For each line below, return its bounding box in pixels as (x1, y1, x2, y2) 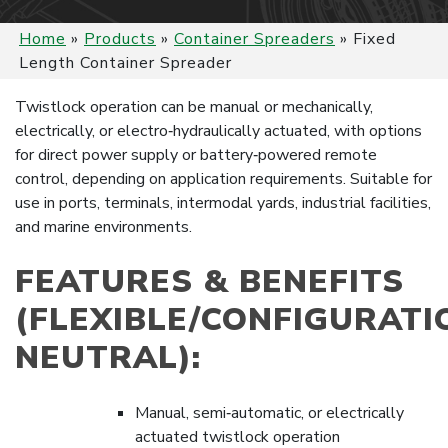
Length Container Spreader (19, 52, 232, 74)
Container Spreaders (174, 28, 335, 50)
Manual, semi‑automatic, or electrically (135, 402, 404, 424)
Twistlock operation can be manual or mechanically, (15, 96, 373, 118)
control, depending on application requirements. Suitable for (15, 168, 432, 190)
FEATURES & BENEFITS (15, 260, 404, 303)
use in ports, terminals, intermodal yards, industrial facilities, (15, 192, 431, 214)
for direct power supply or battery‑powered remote (15, 144, 377, 166)
